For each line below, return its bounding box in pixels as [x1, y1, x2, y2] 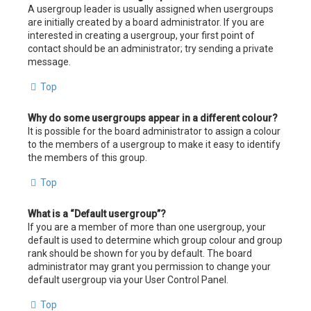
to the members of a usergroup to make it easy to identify [28, 138, 280, 150]
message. [28, 56, 71, 67]
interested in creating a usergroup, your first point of [28, 29, 255, 41]
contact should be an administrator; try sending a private [28, 42, 274, 54]
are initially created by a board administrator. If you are [28, 16, 264, 28]
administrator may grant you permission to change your [28, 260, 271, 272]
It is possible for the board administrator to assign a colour [28, 125, 280, 137]
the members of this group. [28, 151, 147, 163]
